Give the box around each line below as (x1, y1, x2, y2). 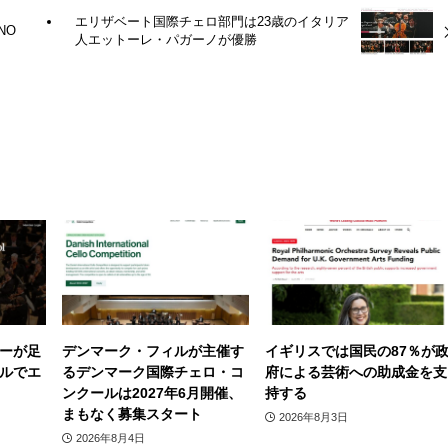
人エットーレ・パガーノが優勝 (74, 32, 257, 48)
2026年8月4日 (75, 431, 145, 444)
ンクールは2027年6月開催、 (62, 385, 242, 402)
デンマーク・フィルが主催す (62, 343, 244, 360)
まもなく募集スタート (62, 406, 202, 423)
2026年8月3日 (278, 410, 348, 423)
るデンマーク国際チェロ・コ (62, 364, 244, 381)
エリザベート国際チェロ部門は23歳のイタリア (74, 14, 349, 30)
